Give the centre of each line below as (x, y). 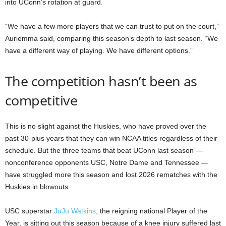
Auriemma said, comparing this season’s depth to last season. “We (111, 39)
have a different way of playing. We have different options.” (99, 51)
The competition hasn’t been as (101, 81)
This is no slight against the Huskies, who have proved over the (106, 126)
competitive (41, 100)
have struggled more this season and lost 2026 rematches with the (111, 175)
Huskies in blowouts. (38, 187)
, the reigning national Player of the (152, 211)
